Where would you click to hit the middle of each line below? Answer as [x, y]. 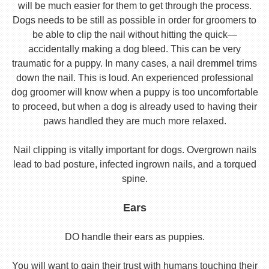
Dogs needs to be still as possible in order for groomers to [134, 20]
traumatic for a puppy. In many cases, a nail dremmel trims [134, 63]
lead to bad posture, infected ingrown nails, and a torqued [134, 164]
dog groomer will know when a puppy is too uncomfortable [134, 92]
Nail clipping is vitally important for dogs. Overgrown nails [134, 150]
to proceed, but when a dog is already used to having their [134, 107]
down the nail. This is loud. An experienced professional [134, 78]
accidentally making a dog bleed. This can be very [134, 49]
